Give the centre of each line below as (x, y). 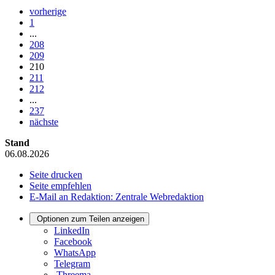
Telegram (72, 264)
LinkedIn (72, 231)
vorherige (48, 12)
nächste (44, 122)
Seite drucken (56, 175)
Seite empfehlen (60, 186)
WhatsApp (75, 253)
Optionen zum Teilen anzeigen (91, 219)
